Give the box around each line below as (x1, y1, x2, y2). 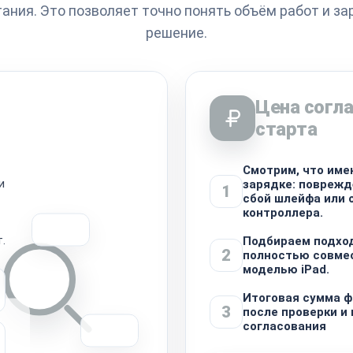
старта (255, 117, 318, 140)
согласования (243, 318, 326, 333)
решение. (146, 24, 207, 41)
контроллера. (243, 205, 323, 220)
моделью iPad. (243, 262, 329, 277)
